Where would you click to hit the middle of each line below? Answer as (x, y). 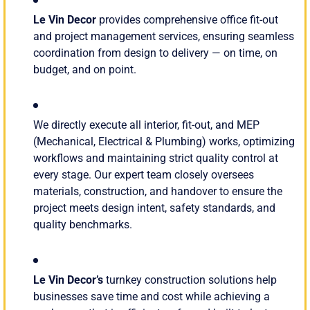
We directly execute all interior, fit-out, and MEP (146, 125)
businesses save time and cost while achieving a (152, 296)
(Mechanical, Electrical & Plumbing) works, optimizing (164, 141)
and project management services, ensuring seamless (164, 36)
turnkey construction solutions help (190, 280)
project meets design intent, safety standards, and (154, 208)
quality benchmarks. (83, 224)
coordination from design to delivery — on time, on (155, 53)
